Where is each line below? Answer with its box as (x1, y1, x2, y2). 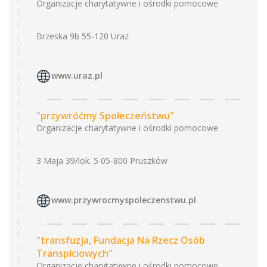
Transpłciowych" (36, 247, 113, 260)
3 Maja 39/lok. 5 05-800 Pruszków (36, 155, 167, 166)
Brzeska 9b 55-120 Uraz (36, 30, 129, 42)
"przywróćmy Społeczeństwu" (36, 109, 174, 122)
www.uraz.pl (51, 70, 103, 82)
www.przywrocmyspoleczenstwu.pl (51, 194, 196, 206)
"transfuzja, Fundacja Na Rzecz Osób (36, 234, 205, 247)
